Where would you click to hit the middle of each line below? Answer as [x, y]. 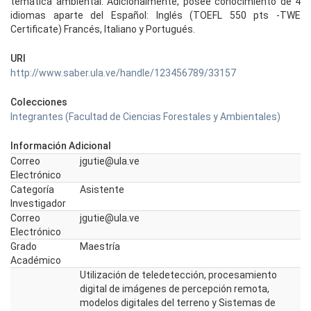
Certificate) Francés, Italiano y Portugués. [103, 29]
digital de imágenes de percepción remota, [175, 289]
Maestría [100, 246]
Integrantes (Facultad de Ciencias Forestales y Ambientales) [145, 117]
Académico [36, 260]
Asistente [102, 190]
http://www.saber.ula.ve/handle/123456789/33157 [123, 73]
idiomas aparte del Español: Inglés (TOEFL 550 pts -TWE [155, 15]
